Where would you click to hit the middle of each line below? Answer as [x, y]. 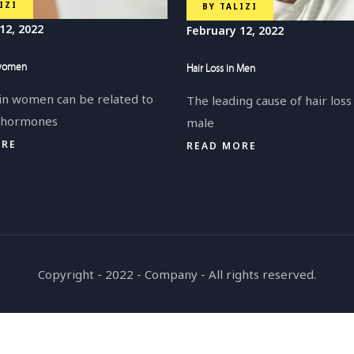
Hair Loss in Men [221, 70]
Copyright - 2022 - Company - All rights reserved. [177, 275]
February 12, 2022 [235, 31]
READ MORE [222, 146]
